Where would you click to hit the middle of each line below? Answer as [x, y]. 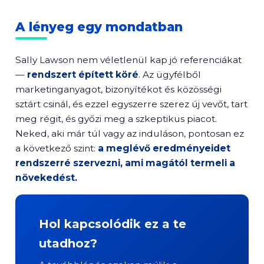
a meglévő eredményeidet [164, 148]
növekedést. [46, 178]
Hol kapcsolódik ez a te [113, 224]
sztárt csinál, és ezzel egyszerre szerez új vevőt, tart [131, 104]
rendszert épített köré [83, 75]
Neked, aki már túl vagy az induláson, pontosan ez [130, 133]
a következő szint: [57, 148]
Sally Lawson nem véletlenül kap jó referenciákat [128, 60]
